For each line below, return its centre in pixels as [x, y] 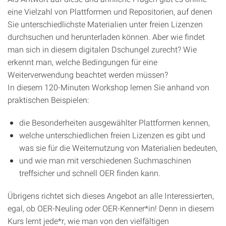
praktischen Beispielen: [48, 100]
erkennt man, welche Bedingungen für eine [82, 62]
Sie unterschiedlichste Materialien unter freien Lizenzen [105, 24]
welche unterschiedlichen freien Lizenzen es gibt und [112, 135]
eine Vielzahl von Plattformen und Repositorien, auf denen [110, 11]
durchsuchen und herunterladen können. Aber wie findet [106, 37]
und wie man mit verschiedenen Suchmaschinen [105, 160]
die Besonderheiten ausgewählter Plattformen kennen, [115, 122]
